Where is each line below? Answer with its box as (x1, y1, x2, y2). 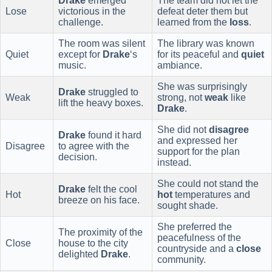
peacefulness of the (157, 232, 241, 243)
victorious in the (58, 5, 126, 16)
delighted (58, 248, 101, 259)
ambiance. (157, 59, 202, 70)
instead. (157, 157, 191, 168)
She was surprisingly (157, 81, 247, 92)
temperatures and (172, 189, 250, 200)
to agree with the (58, 140, 129, 151)
